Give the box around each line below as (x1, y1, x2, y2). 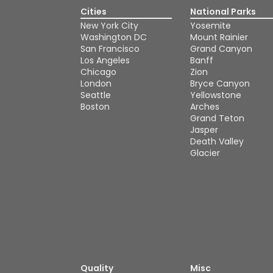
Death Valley (190, 135, 244, 147)
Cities (80, 5, 107, 18)
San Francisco (80, 43, 140, 55)
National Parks (190, 5, 256, 18)
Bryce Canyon (190, 77, 250, 90)
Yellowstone (190, 89, 241, 101)
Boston (80, 101, 110, 113)
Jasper (190, 124, 218, 136)
